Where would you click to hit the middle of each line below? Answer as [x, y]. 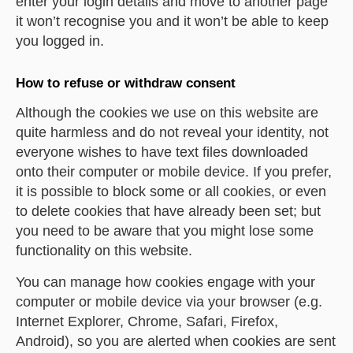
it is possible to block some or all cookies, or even [171, 191]
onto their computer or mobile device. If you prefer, [174, 172]
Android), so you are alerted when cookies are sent [176, 341]
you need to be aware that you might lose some [165, 231]
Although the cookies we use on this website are [167, 113]
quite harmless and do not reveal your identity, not [172, 132]
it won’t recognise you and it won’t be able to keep [172, 21]
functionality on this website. [104, 251]
